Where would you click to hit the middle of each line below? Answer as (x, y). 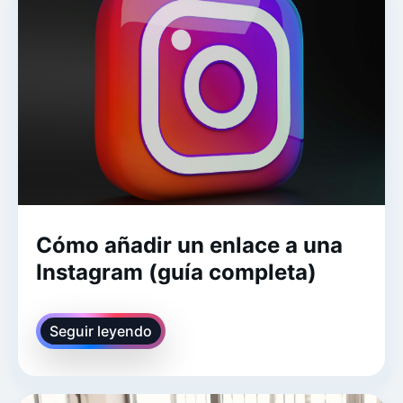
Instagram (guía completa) (176, 272)
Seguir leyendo (101, 331)
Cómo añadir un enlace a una (189, 245)
